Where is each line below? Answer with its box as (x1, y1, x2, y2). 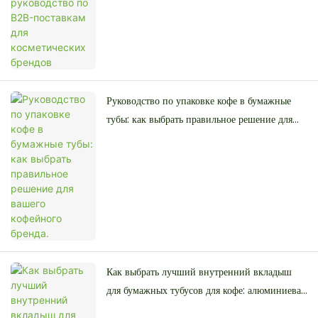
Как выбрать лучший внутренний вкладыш (106, 265, 292, 280)
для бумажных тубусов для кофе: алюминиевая (106, 283, 305, 298)
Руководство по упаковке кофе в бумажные (106, 94, 291, 109)
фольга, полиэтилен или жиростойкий (106, 302, 271, 317)
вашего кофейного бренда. (106, 131, 219, 146)
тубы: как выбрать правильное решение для (106, 112, 292, 127)
